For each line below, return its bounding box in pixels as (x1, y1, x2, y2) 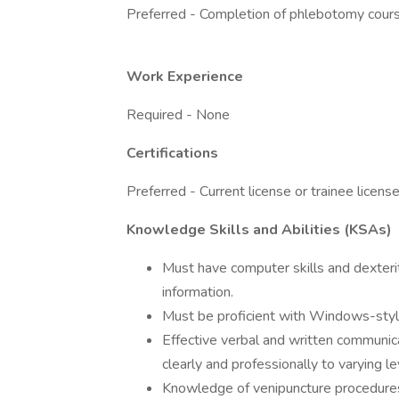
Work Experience (126, 67, 243, 86)
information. (162, 282, 233, 302)
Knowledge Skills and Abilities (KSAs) (126, 220, 392, 240)
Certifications (126, 143, 218, 163)
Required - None (126, 105, 230, 125)
